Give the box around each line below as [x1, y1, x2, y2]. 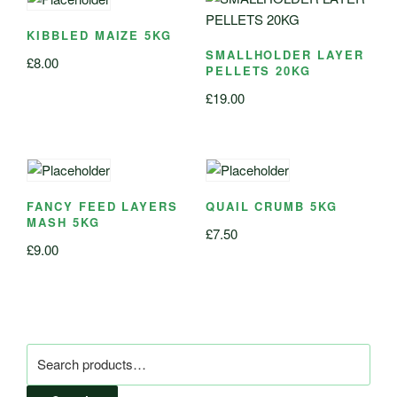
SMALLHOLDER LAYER [205, 46, 364, 64]
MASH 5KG [27, 214, 100, 231]
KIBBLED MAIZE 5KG [27, 27, 173, 44]
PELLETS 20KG [205, 62, 312, 80]
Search [26, 343, 69, 363]
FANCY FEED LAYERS [27, 198, 179, 215]
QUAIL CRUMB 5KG [205, 198, 339, 215]
